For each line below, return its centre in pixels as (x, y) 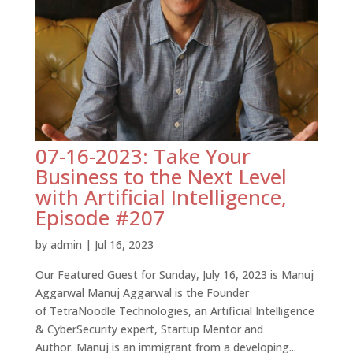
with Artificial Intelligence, (161, 197)
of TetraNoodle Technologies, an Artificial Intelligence (175, 310)
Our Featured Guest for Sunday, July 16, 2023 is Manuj (174, 274)
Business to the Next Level (161, 176)
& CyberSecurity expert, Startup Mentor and (149, 329)
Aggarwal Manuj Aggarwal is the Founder (142, 292)
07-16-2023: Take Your (143, 156)
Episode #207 (100, 217)
